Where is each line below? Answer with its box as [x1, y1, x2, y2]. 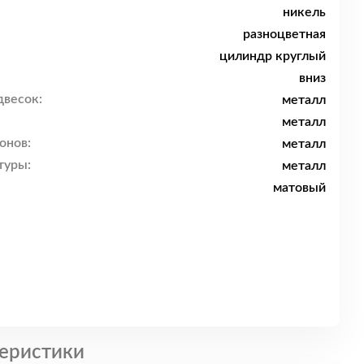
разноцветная [243, 27, 326, 41]
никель [283, 5, 326, 19]
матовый [273, 180, 326, 194]
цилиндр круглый [219, 49, 326, 63]
